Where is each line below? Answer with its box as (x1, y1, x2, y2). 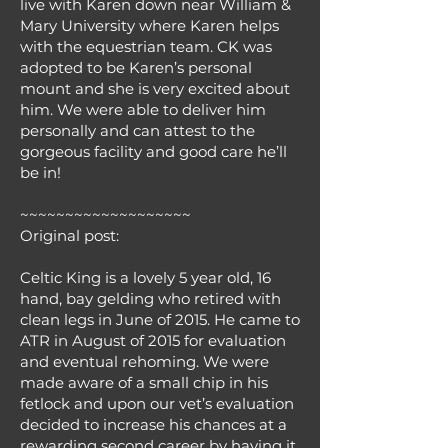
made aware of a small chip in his (20, 373, 268, 392)
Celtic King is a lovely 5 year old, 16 (20, 268, 271, 287)
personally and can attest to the (20, 121, 255, 140)
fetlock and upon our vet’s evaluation (20, 394, 294, 413)
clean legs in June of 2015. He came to (20, 310, 300, 329)
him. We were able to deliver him (20, 100, 266, 119)
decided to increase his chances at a (20, 415, 287, 434)
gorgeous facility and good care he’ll (20, 142, 287, 161)
